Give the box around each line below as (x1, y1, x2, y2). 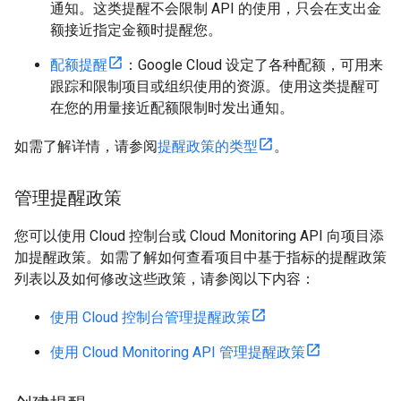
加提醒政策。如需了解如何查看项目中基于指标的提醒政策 (14, 248, 387, 266)
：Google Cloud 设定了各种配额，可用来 (124, 55, 383, 73)
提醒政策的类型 (158, 137, 258, 155)
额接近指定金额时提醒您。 (50, 21, 222, 38)
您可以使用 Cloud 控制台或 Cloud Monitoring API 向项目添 (14, 226, 384, 244)
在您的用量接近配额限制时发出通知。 (50, 98, 294, 116)
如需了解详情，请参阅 (14, 137, 158, 155)
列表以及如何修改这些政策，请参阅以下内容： (14, 269, 315, 287)
